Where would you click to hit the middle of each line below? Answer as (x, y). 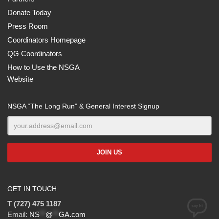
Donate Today (29, 12)
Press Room (28, 26)
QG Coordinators (35, 54)
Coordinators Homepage (46, 40)
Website (20, 79)
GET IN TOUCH (32, 189)
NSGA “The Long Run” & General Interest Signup (83, 106)
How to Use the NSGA (43, 67)
